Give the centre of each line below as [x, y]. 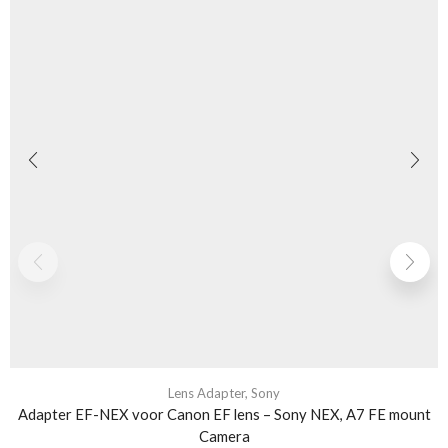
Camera [224, 435]
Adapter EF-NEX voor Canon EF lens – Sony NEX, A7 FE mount [224, 413]
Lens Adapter [206, 392]
